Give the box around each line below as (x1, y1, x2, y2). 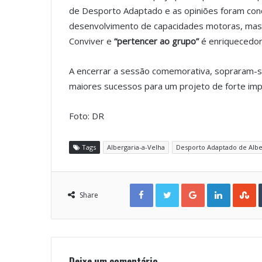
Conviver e (69, 35, 114, 47)
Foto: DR (69, 110, 104, 122)
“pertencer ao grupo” (114, 35, 199, 47)
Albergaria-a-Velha (107, 143, 165, 152)
